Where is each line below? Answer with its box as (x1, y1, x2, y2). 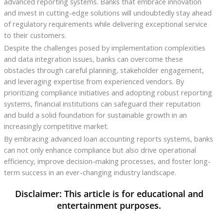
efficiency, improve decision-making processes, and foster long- (3, 156, 211, 166)
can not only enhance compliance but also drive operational (3, 145, 196, 155)
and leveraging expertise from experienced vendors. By (3, 76, 184, 87)
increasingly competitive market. (3, 121, 109, 131)
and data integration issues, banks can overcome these (3, 54, 183, 64)
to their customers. (3, 30, 66, 40)
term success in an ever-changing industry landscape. (3, 167, 176, 178)
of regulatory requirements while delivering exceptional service (3, 19, 207, 29)
